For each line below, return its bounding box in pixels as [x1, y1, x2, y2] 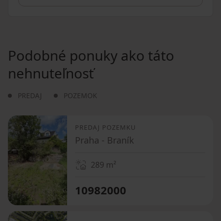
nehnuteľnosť [8, 63, 94, 82]
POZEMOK [64, 90, 97, 100]
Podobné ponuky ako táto [8, 45, 174, 65]
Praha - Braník [75, 134, 134, 146]
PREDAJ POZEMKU [75, 122, 136, 132]
